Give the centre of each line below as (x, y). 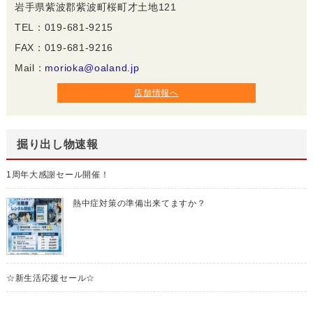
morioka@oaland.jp (92, 67)
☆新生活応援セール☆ (50, 278)
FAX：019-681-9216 (64, 47)
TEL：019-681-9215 (64, 27)
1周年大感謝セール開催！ (58, 174)
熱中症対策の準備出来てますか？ (139, 203)
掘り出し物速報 (57, 144)
